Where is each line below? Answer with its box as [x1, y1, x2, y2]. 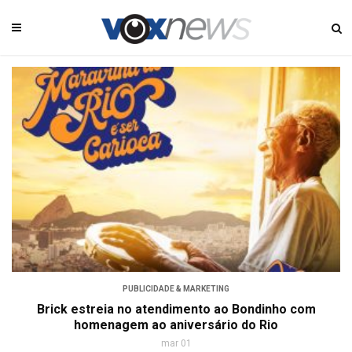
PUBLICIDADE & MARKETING [123, 284, 229, 294]
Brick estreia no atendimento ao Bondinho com [36, 302, 316, 317]
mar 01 [160, 338, 192, 350]
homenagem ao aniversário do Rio [74, 317, 278, 333]
